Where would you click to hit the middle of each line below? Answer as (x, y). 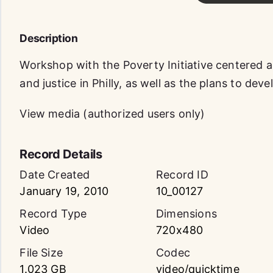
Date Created (55, 175)
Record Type (53, 214)
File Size (41, 253)
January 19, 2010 (64, 191)
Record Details (61, 154)
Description (49, 38)
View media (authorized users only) (112, 114)
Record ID (182, 175)
